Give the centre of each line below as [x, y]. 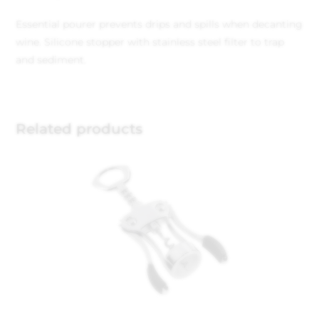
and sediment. [51, 60]
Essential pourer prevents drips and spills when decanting [159, 24]
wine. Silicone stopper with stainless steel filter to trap [150, 42]
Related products [79, 129]
